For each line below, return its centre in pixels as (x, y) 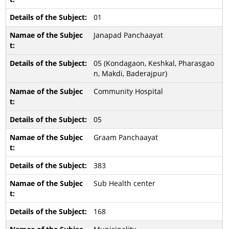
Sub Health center (124, 183)
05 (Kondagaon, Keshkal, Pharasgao (154, 63)
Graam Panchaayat (125, 137)
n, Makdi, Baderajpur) (130, 73)
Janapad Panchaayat (128, 35)
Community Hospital (128, 91)
